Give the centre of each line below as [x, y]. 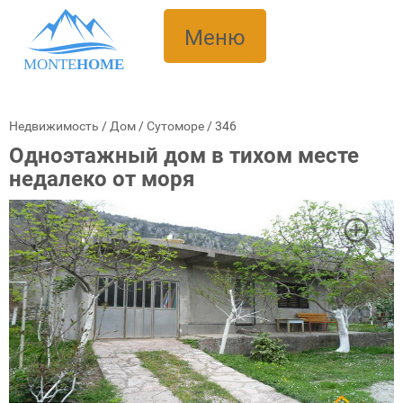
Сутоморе [175, 126]
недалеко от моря [102, 179]
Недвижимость [54, 126]
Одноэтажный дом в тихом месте [184, 156]
